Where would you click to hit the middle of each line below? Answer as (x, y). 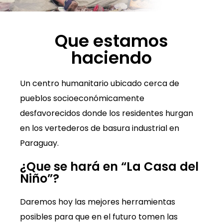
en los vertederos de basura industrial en (100, 128)
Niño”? (40, 178)
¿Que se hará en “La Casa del (109, 166)
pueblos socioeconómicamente (82, 98)
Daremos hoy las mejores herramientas (98, 202)
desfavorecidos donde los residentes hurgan (107, 113)
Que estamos (111, 41)
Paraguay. (39, 143)
